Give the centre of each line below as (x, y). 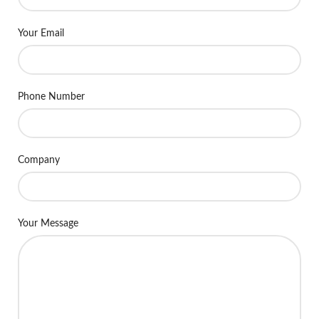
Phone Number (51, 96)
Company (39, 160)
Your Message (48, 223)
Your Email (41, 33)
